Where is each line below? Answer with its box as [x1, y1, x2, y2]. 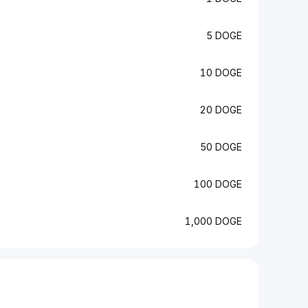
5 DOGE [206, 30, 242, 41]
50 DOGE [200, 141, 242, 153]
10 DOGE [200, 67, 242, 78]
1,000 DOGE [185, 215, 242, 227]
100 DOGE [194, 178, 242, 190]
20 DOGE [199, 104, 242, 115]
